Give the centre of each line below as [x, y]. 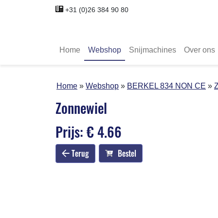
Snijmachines [153, 50]
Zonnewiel [81, 108]
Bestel [127, 154]
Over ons [200, 50]
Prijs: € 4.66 [89, 131]
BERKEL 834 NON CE [166, 86]
